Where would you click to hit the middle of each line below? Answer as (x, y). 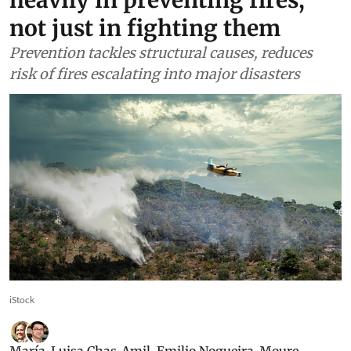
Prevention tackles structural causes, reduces (161, 52)
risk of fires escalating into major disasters (155, 74)
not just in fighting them (145, 28)
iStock (22, 300)
